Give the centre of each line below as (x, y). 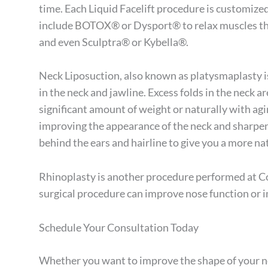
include (57, 25)
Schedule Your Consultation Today (119, 227)
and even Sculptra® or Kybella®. (114, 42)
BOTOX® (97, 25)
